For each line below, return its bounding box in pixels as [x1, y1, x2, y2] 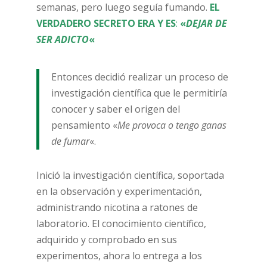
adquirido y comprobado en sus [36, 233, 177, 246]
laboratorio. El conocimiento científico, [36, 217, 206, 230]
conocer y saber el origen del [51, 103, 180, 116]
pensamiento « [51, 119, 117, 132]
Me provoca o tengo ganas [117, 119, 226, 132]
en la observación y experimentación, [36, 185, 202, 198]
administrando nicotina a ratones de [36, 201, 198, 214]
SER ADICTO [36, 33, 89, 46]
